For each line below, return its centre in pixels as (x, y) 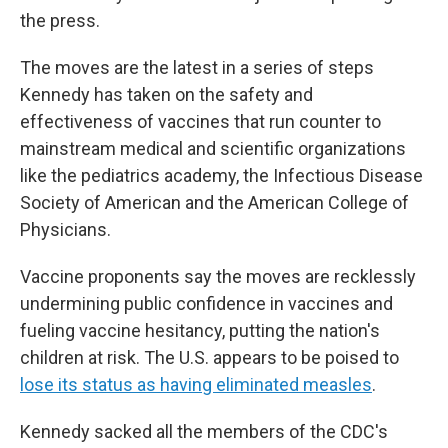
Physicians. (65, 229)
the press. (60, 20)
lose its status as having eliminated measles (196, 384)
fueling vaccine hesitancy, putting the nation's (200, 330)
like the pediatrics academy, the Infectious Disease (221, 175)
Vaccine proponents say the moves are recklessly (218, 276)
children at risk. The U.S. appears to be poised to (209, 357)
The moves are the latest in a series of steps (197, 67)
